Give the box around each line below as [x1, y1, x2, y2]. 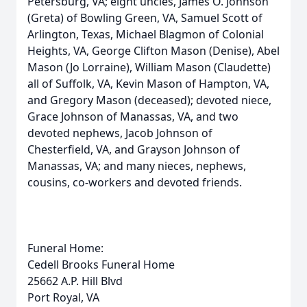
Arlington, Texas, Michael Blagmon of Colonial [27, 27, 264, 42]
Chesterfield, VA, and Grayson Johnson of [27, 142, 240, 157]
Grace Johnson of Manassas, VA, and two [27, 109, 238, 124]
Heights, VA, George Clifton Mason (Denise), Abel [27, 43, 280, 58]
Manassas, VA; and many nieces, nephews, [27, 158, 246, 173]
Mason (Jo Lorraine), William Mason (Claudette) [27, 60, 271, 75]
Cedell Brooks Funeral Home [27, 257, 175, 272]
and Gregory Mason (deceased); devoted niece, [27, 93, 271, 108]
